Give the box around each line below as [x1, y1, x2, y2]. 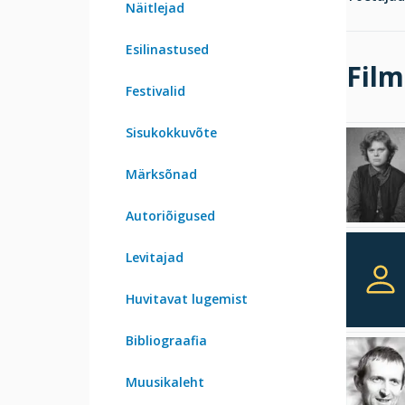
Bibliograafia [126, 331, 207, 349]
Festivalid [126, 81, 185, 99]
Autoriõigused [126, 206, 215, 224]
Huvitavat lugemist [126, 289, 248, 307]
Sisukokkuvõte [126, 123, 217, 141]
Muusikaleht [126, 372, 204, 391]
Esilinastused [126, 40, 209, 58]
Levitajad [126, 248, 184, 266]
